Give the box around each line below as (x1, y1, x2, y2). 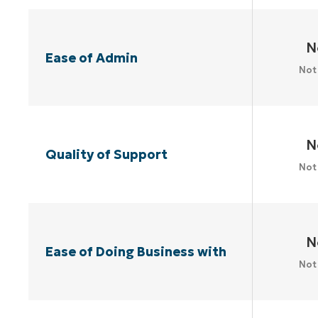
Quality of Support (45, 146, 168, 163)
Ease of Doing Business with (45, 243, 226, 261)
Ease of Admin (45, 49, 138, 66)
